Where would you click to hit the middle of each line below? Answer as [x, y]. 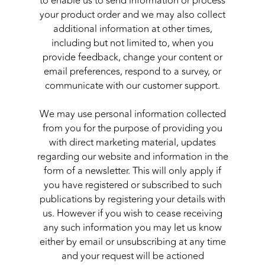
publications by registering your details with [132, 200]
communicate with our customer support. [132, 86]
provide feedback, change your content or [132, 58]
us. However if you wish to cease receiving [132, 214]
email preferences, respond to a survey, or [132, 72]
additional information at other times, [132, 29]
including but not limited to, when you [132, 43]
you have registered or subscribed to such [132, 185]
